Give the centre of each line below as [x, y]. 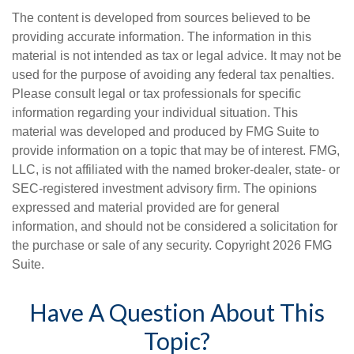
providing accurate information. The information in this [162, 37]
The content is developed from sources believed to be [161, 18]
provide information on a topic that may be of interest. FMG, [176, 151]
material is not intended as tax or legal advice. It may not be [177, 56]
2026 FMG [302, 245]
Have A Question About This [177, 312]
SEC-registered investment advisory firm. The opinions [164, 188]
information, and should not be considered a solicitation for [175, 226]
